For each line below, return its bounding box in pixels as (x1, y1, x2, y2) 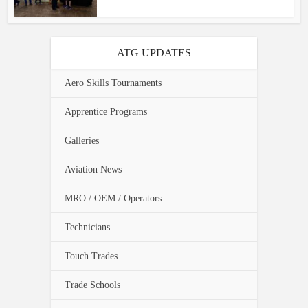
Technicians (65, 222, 110, 233)
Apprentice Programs (65, 107, 147, 118)
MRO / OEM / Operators (65, 193, 162, 204)
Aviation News (65, 164, 122, 175)
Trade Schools (65, 280, 120, 291)
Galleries (65, 135, 99, 146)
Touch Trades (65, 251, 118, 262)
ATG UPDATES (117, 47, 191, 59)
